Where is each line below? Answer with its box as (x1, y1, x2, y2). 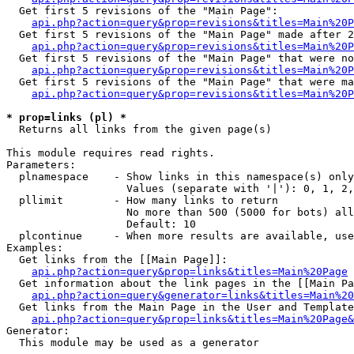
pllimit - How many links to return (6, 194, 278, 206)
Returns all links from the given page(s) (6, 123, 272, 135)
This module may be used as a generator (6, 337, 259, 348)
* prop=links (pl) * (6, 111, 126, 123)
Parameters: (6, 159, 76, 171)
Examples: (6, 242, 63, 254)
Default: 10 (6, 218, 196, 230)
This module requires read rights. (6, 147, 215, 159)
